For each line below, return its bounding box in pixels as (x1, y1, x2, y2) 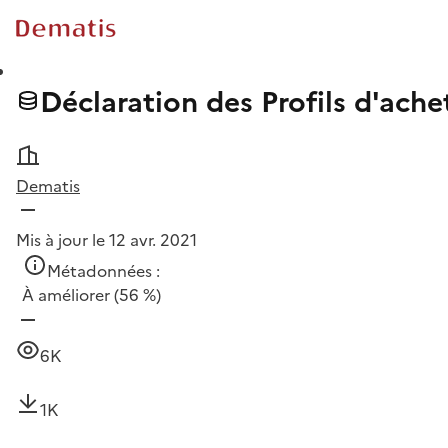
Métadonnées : (47, 258, 160, 283)
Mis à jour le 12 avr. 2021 (16, 227, 197, 252)
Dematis (16, 173, 80, 198)
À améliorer (22, 282, 110, 307)
